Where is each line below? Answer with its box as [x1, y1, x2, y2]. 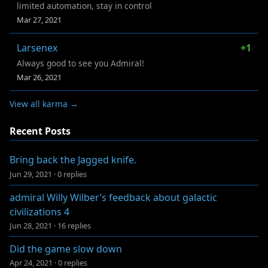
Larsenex [17, 41, 57, 54]
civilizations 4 [10, 205, 69, 218]
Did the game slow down [10, 242, 122, 255]
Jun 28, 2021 [10, 220, 52, 231]
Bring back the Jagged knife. [10, 153, 136, 167]
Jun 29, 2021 [10, 168, 52, 179]
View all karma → [10, 98, 78, 109]
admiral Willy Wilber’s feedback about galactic [10, 190, 217, 204]
